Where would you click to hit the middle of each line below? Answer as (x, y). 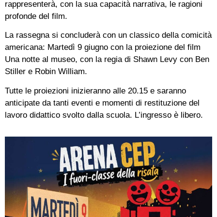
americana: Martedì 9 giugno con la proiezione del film (103, 47)
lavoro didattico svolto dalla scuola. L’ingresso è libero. (104, 115)
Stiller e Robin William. (46, 72)
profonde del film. (36, 16)
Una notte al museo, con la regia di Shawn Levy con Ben (107, 60)
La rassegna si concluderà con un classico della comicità (108, 35)
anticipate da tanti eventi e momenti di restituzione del (102, 103)
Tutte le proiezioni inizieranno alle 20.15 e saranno (95, 91)
